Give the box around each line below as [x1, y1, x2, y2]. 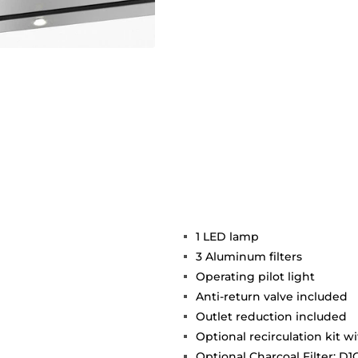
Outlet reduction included [196, 308, 347, 324]
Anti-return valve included [196, 288, 348, 304]
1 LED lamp [196, 229, 259, 244]
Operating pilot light [196, 268, 315, 284]
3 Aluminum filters [196, 249, 302, 264]
